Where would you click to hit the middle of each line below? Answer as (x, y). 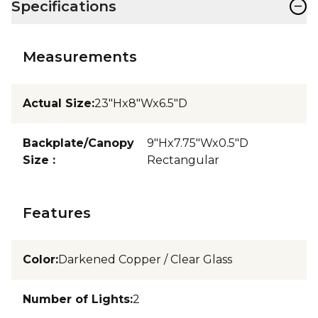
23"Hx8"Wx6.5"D (141, 103)
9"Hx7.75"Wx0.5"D (197, 143)
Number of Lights (76, 299)
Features (57, 213)
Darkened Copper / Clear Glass (145, 259)
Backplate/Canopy (78, 143)
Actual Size (57, 103)
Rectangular (183, 160)
